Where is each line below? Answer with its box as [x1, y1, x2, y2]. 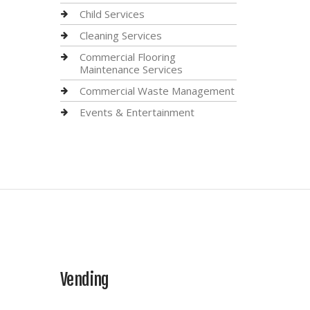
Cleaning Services [80, 28, 162, 42]
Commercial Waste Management [80, 84, 235, 98]
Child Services [80, 7, 145, 21]
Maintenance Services [80, 62, 183, 76]
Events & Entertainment [80, 105, 194, 119]
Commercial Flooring [80, 50, 176, 64]
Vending [60, 269, 109, 290]
